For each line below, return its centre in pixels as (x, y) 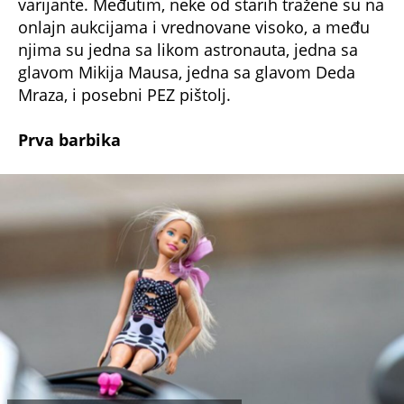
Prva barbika (69, 139)
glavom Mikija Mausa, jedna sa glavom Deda (187, 72)
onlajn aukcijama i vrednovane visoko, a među (194, 27)
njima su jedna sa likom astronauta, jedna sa (188, 49)
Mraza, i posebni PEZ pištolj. (124, 94)
